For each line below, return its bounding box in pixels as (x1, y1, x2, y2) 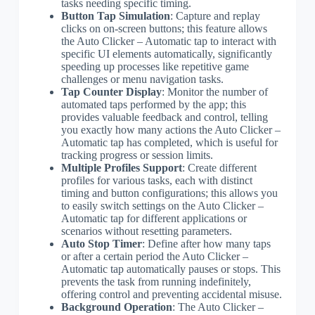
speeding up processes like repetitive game (60, 60, 249, 72)
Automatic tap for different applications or (60, 212, 247, 224)
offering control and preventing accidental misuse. (60, 288, 282, 300)
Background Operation (60, 300, 172, 313)
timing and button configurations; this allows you (60, 186, 278, 199)
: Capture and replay (169, 9, 260, 22)
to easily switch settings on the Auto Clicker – (60, 199, 264, 212)
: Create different (181, 161, 257, 174)
